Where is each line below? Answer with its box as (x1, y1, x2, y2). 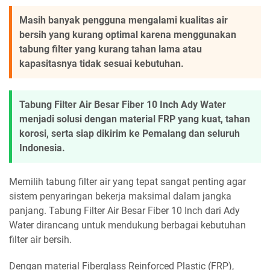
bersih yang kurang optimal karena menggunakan (19, 29, 236, 41)
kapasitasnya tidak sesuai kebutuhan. (19, 58, 184, 70)
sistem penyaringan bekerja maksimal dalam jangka (9, 190, 231, 202)
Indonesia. (19, 142, 65, 154)
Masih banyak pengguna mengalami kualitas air (19, 14, 228, 27)
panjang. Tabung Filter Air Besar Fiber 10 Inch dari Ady (9, 205, 240, 217)
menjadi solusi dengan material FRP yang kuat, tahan (19, 113, 250, 125)
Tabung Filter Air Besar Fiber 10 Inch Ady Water (19, 99, 226, 111)
